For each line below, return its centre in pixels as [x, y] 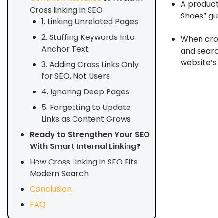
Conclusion [51, 189]
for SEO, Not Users [76, 76]
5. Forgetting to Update [86, 107]
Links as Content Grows [86, 119]
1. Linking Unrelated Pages [90, 22]
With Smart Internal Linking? [85, 146]
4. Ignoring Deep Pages [85, 92]
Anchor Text [65, 49]
